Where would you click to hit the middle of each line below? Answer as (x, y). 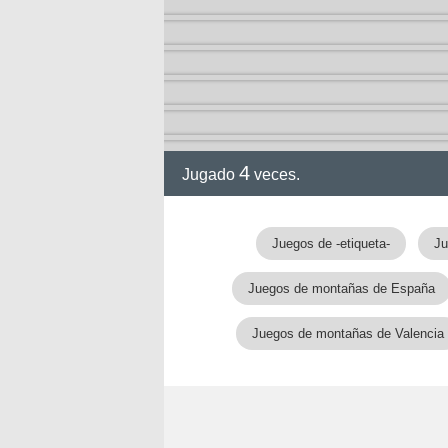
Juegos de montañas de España (341, 288)
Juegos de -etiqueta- (330, 243)
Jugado (210, 174)
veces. (275, 174)
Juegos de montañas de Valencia (348, 333)
